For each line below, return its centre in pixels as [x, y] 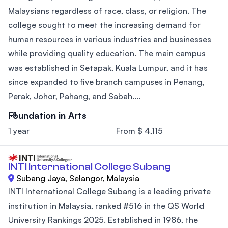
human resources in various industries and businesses [110, 39]
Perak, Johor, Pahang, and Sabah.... [74, 96]
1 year [19, 131]
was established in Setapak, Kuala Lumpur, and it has [108, 67]
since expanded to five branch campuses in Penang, [106, 82]
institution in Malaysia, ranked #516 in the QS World [106, 206]
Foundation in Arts [47, 115]
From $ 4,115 [139, 131]
